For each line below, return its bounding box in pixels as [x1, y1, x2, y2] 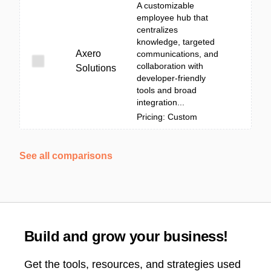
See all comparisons [19, 151, 113, 161]
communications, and [137, 49, 218, 59]
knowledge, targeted [137, 37, 215, 47]
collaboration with [137, 61, 203, 71]
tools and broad [137, 85, 197, 95]
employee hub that [137, 13, 208, 22]
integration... [137, 97, 184, 107]
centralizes [137, 25, 178, 34]
